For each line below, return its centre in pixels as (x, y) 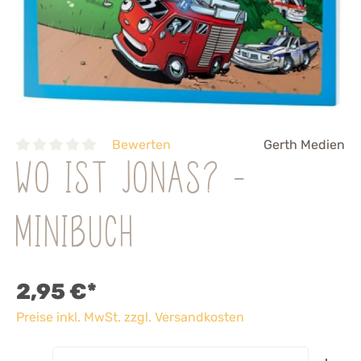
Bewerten (141, 145)
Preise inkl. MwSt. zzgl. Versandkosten (130, 317)
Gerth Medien (304, 145)
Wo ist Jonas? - (132, 181)
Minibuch (76, 235)
